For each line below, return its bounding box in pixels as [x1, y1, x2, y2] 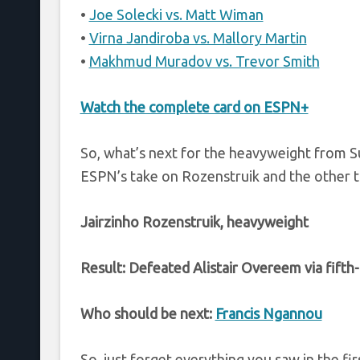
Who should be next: [80, 305, 215, 321]
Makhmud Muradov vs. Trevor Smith [88, 52, 320, 69]
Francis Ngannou [215, 305, 322, 321]
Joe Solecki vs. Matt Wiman [88, 6, 264, 22]
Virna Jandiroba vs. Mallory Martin [88, 29, 307, 46]
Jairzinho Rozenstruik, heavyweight [80, 213, 309, 230]
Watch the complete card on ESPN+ [80, 98, 309, 115]
